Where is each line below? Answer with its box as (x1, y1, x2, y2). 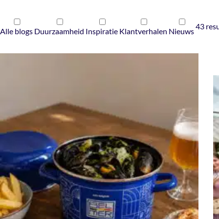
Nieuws (169, 26, 194, 36)
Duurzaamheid (34, 26, 84, 36)
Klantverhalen (119, 26, 167, 36)
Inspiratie (86, 26, 118, 36)
